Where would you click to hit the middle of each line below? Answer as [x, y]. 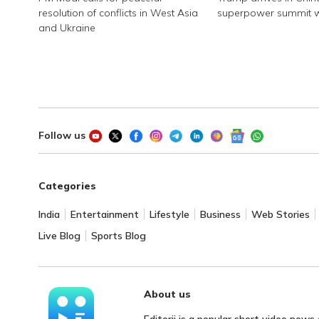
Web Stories [280, 215]
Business [220, 215]
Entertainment [104, 215]
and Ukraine [67, 28]
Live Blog [59, 236]
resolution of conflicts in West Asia [118, 13]
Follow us [62, 136]
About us [167, 294]
